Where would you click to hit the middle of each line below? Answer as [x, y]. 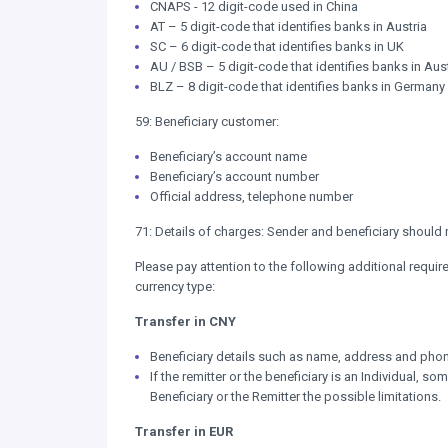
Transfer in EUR [184, 431]
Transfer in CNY [185, 321]
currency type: [175, 286]
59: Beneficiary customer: [208, 121]
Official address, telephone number [253, 196]
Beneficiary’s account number [234, 176]
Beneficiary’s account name [230, 156]
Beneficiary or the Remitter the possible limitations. [295, 396]
